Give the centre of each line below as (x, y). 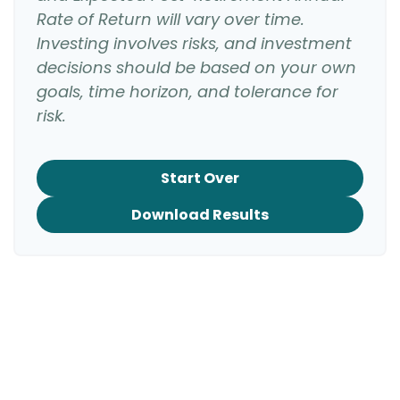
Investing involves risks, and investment (194, 44)
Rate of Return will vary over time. (171, 20)
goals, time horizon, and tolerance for (187, 92)
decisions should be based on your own (196, 68)
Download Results (200, 215)
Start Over (200, 179)
